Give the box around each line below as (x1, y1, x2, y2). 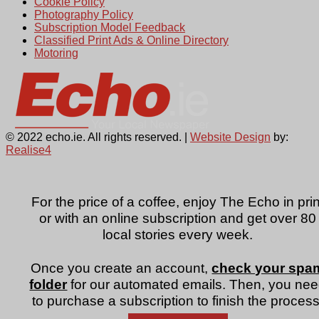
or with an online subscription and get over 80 (39, 211, 317, 226)
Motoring (34, 46, 78, 59)
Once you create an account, (31, 261, 212, 276)
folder (29, 277, 68, 293)
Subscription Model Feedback (34, 21, 185, 33)
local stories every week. (103, 227, 253, 243)
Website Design (190, 130, 271, 143)
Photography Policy (34, 8, 133, 21)
